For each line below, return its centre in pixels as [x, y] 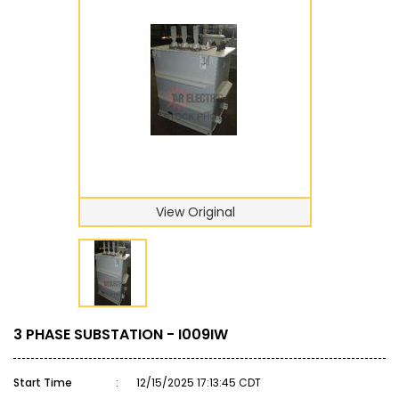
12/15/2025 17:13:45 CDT [199, 383]
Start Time [43, 383]
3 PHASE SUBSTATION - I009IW [121, 334]
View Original [195, 212]
